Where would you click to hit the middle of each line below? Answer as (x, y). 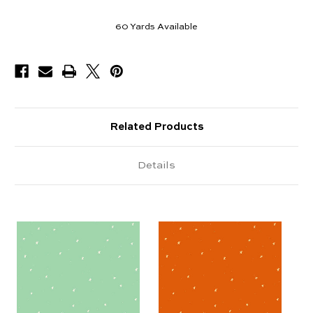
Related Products (156, 127)
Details (156, 165)
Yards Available (164, 27)
